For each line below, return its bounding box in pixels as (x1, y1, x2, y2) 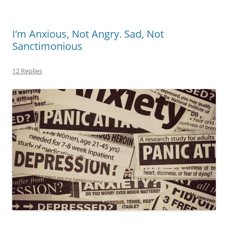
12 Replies (12, 66, 42, 75)
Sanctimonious (12, 39, 82, 53)
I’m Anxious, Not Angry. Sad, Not (12, 27, 164, 41)
